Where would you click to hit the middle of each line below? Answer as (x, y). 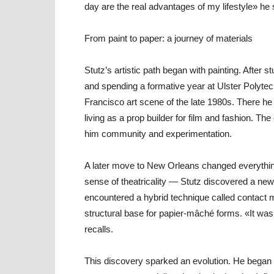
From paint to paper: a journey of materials (168, 38)
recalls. (99, 229)
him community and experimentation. (158, 134)
